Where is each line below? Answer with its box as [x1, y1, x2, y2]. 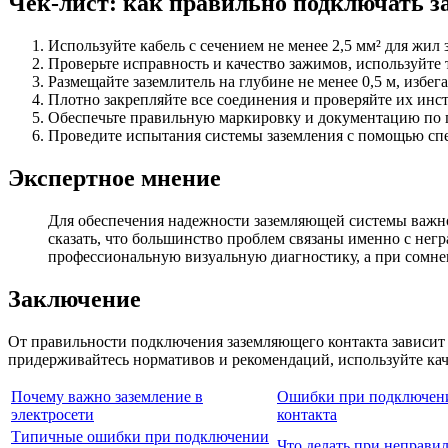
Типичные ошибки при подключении [11, 427, 269, 445]
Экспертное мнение [8, 165, 221, 191]
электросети [11, 405, 94, 423]
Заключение [8, 285, 141, 312]
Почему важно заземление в [11, 387, 203, 405]
